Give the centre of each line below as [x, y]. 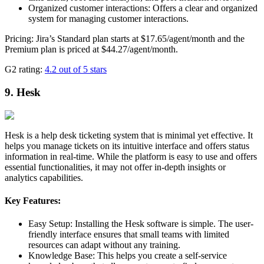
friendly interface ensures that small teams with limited [129, 235]
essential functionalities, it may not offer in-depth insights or [115, 167]
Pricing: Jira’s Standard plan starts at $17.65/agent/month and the [125, 39]
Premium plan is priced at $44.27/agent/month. [91, 49]
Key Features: [33, 200]
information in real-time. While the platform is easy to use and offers [131, 156]
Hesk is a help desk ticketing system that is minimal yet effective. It [129, 135]
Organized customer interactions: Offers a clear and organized [143, 8]
